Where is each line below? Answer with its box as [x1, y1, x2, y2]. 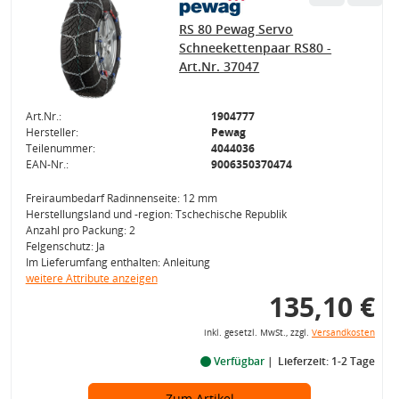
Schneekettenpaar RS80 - [179, 39, 332, 56]
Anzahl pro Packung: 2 [25, 223, 135, 238]
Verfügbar [210, 354, 267, 369]
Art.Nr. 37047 [179, 58, 260, 75]
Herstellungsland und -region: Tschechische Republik [25, 207, 287, 222]
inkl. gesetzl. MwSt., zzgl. [203, 327, 312, 338]
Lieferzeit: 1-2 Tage [277, 354, 375, 369]
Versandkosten [311, 327, 375, 338]
